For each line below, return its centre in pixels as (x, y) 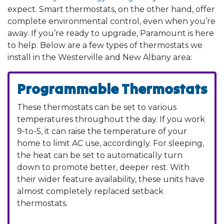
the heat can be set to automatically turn (100, 155)
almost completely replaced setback (90, 191)
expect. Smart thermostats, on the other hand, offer (111, 9)
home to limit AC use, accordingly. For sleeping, (110, 143)
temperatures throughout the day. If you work (111, 119)
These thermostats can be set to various (97, 107)
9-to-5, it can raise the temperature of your (102, 131)
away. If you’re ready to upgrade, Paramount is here (111, 33)
